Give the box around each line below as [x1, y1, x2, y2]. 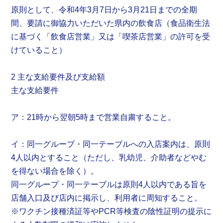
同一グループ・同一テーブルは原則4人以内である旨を [11, 180, 207, 189]
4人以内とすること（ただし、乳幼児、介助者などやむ [11, 153, 207, 162]
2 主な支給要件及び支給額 [11, 73, 106, 82]
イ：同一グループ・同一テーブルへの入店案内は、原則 [11, 140, 211, 149]
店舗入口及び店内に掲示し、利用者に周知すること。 [11, 194, 203, 203]
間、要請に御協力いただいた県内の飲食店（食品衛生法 [11, 19, 211, 28]
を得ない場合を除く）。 [11, 167, 99, 176]
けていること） [11, 46, 67, 55]
